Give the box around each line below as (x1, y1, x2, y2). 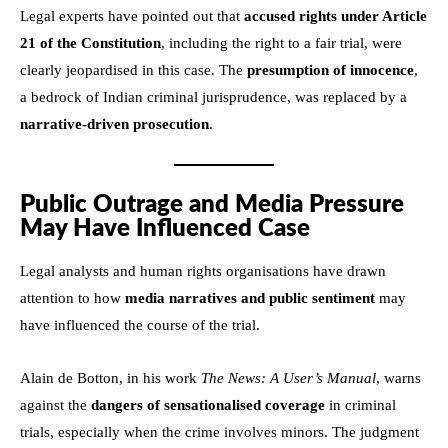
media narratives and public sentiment (125, 289, 375, 306)
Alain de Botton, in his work (20, 369, 201, 386)
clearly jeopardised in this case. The (20, 61, 247, 78)
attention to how (20, 289, 125, 306)
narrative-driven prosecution (20, 115, 209, 132)
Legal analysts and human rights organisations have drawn (20, 262, 386, 279)
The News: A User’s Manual (201, 369, 376, 386)
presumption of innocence (247, 61, 414, 78)
